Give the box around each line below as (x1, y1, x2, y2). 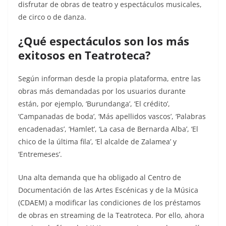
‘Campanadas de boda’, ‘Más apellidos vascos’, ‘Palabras (18, 111, 206, 122)
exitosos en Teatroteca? (18, 47, 151, 63)
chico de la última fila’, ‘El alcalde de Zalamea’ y (18, 137, 177, 147)
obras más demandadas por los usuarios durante (18, 86, 186, 96)
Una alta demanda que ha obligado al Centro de (18, 173, 181, 183)
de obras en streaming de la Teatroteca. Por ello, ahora (18, 210, 204, 220)
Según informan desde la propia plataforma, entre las (18, 74, 201, 84)
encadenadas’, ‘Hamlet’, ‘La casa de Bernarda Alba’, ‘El (18, 124, 198, 134)
